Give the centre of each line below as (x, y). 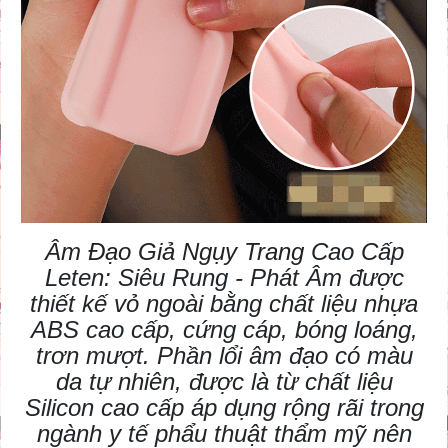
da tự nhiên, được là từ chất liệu (224, 382)
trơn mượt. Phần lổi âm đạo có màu (224, 356)
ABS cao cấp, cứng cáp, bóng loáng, (224, 330)
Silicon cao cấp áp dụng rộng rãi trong (224, 408)
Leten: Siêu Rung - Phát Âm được (224, 278)
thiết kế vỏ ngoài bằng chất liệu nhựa (224, 304)
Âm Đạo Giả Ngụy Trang (177, 252)
